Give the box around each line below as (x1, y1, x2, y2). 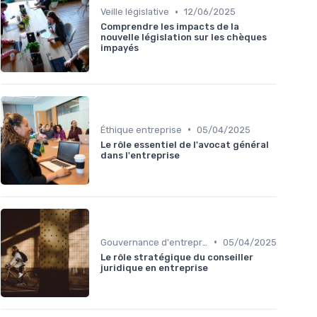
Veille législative (100, 6, 169, 18)
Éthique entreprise (100, 124, 182, 135)
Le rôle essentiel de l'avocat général (100, 139, 269, 150)
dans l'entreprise (100, 149, 180, 161)
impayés (100, 42, 139, 54)
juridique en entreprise (100, 262, 208, 273)
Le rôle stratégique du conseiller (100, 251, 253, 263)
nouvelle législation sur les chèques (100, 32, 267, 43)
